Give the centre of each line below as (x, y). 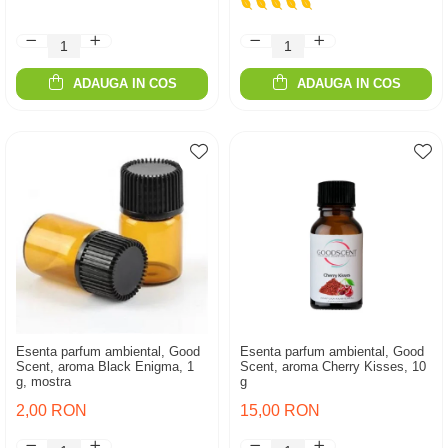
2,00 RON (51, 410)
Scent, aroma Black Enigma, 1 (105, 366)
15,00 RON (280, 410)
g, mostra (43, 381)
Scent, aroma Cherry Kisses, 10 (333, 366)
